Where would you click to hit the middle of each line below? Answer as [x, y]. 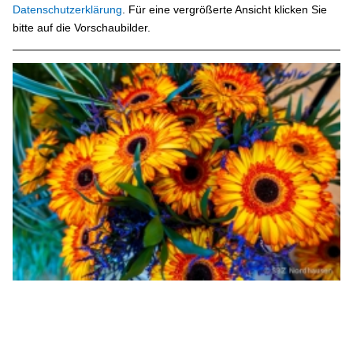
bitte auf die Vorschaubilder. [82, 28]
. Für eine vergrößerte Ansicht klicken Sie [225, 10]
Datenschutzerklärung [68, 10]
